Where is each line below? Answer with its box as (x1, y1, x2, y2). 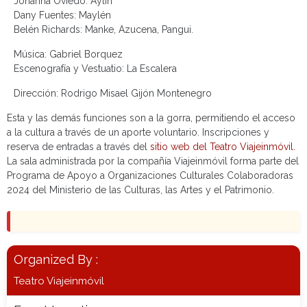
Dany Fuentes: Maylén (14, 10, 111, 21)
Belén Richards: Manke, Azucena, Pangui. (14, 24, 193, 36)
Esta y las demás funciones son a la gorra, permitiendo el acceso (7, 112, 295, 124)
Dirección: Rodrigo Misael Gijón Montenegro (14, 88, 212, 99)
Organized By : (14, 252, 105, 267)
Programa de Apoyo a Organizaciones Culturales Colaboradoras (7, 170, 293, 182)
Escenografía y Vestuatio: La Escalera (14, 63, 177, 75)
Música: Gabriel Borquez (14, 49, 123, 60)
